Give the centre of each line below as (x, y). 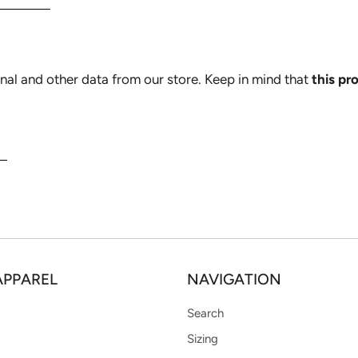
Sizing (203, 338)
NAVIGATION (234, 279)
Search (205, 313)
